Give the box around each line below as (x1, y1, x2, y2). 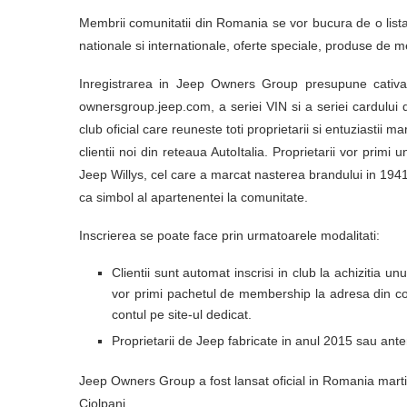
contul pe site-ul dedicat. (112, 307, 252, 322)
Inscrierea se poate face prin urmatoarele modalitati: (79, 228, 380, 243)
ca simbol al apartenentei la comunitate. (79, 190, 308, 204)
